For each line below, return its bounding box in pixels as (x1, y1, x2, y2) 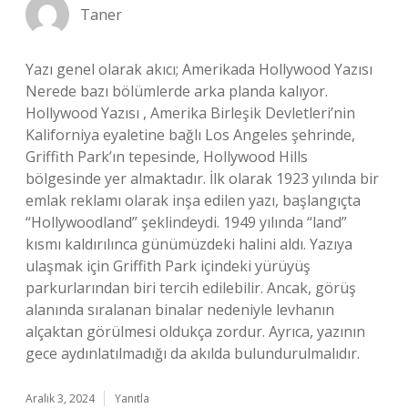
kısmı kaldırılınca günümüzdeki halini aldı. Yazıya (25, 234, 352, 254)
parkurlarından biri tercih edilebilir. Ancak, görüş (25, 278, 356, 298)
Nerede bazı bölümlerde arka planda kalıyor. (25, 81, 328, 101)
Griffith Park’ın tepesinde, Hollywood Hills (25, 147, 308, 167)
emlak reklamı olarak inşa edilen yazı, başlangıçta (25, 190, 361, 210)
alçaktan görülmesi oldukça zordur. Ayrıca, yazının (25, 321, 365, 342)
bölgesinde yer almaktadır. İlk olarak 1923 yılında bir (25, 168, 379, 189)
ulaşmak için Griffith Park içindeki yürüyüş (25, 256, 311, 276)
